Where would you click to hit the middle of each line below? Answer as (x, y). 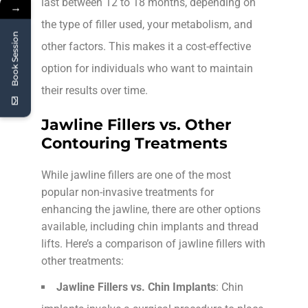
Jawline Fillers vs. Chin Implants (136, 287)
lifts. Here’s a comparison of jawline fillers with (153, 243)
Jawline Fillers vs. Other (136, 124)
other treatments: (82, 261)
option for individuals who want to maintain (147, 68)
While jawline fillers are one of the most (136, 175)
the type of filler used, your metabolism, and (147, 24)
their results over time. (95, 90)
